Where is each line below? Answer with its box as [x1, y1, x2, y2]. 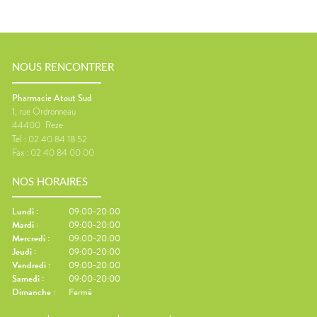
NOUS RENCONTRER [12, 62, 114, 74]
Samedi [12, 272, 40, 287]
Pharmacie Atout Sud [12, 91, 91, 105]
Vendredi [12, 258, 46, 273]
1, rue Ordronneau [12, 104, 76, 118]
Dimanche [12, 285, 51, 300]
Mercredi [12, 231, 45, 246]
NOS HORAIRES [12, 176, 88, 188]
